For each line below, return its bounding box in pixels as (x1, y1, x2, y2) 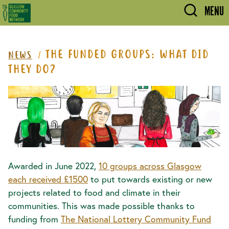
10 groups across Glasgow (99, 160, 201, 172)
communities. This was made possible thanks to (8, 200, 195, 212)
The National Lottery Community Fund (61, 213, 211, 225)
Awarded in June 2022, (8, 160, 99, 172)
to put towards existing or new (88, 173, 212, 186)
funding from (8, 213, 61, 225)
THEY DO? (8, 62, 56, 79)
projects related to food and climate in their (8, 187, 180, 199)
